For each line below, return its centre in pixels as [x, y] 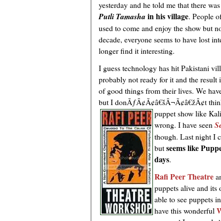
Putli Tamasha [122, 17]
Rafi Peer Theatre [184, 177]
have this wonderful [185, 211]
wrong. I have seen [184, 125]
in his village [167, 16]
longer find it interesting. [137, 51]
